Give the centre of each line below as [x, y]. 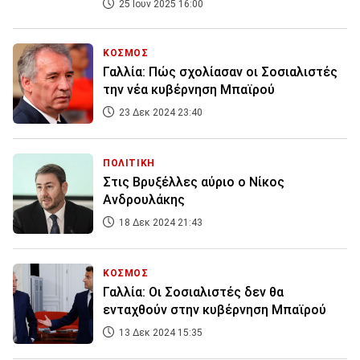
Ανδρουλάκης [144, 200]
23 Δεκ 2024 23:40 [160, 113]
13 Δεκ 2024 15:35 [160, 333]
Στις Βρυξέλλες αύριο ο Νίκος [194, 182]
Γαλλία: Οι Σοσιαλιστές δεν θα [193, 292]
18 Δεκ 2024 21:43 [160, 223]
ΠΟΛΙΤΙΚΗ [129, 164]
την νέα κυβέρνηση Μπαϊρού [189, 90]
